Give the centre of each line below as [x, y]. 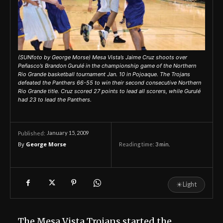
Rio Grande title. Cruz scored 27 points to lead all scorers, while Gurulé [109, 91]
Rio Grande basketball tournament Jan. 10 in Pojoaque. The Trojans [104, 74]
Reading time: [137, 144]
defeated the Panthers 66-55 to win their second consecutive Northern [110, 83]
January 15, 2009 [68, 133]
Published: [32, 133]
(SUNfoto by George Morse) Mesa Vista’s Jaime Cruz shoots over [103, 57]
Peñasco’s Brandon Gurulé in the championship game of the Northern [107, 66]
